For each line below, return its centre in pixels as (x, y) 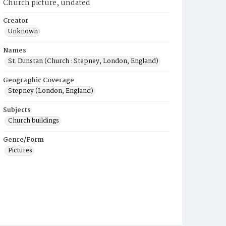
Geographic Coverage (39, 80)
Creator (16, 21)
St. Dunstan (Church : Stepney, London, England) (83, 61)
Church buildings (34, 121)
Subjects (17, 110)
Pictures (20, 151)
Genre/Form (23, 140)
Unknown (23, 32)
